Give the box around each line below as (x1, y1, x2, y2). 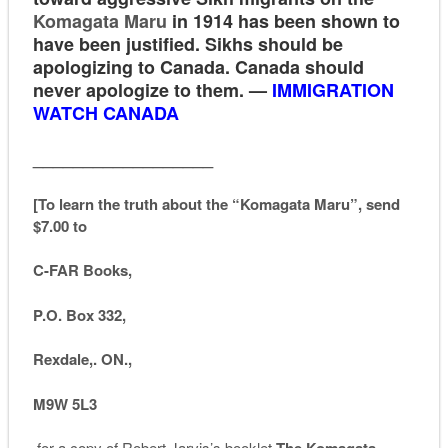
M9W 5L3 (32, 392, 97, 415)
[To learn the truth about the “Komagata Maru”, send (32, 192, 400, 215)
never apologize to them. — (32, 76, 272, 103)
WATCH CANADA (32, 99, 179, 126)
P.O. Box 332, (32, 303, 130, 326)
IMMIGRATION (271, 76, 394, 103)
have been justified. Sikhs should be (32, 30, 343, 57)
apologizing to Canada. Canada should (32, 53, 364, 80)
